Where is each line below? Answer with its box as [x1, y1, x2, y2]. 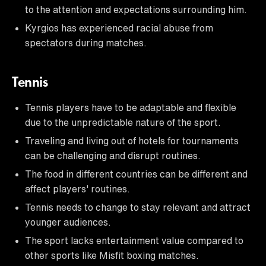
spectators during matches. [25, 37, 147, 47]
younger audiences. [25, 217, 111, 227]
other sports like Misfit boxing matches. [25, 250, 199, 260]
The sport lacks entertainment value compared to [25, 235, 243, 245]
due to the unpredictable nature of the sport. [25, 117, 221, 127]
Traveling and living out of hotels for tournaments [25, 135, 239, 145]
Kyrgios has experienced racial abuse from [25, 23, 213, 33]
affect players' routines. [25, 183, 130, 194]
